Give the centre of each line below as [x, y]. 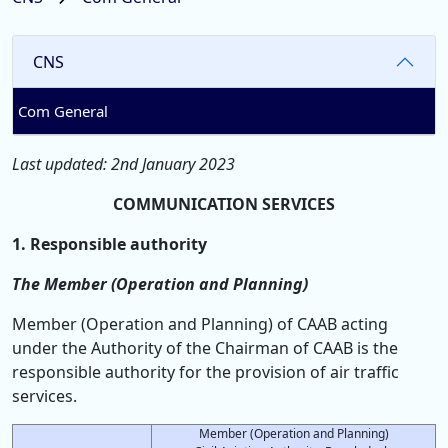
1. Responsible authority [109, 244]
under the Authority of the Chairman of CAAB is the [205, 348]
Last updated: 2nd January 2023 [123, 164]
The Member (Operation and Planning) [160, 284]
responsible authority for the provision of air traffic [205, 372]
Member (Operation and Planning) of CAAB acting [200, 324]
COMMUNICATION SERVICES [224, 204]
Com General [63, 111]
